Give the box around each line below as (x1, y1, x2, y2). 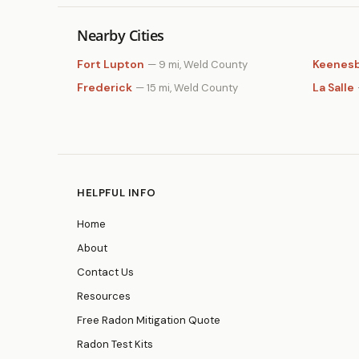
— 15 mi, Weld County (135, 81, 238, 95)
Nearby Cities (77, 26, 164, 45)
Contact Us (77, 265, 134, 279)
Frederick (77, 80, 132, 95)
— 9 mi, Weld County (147, 58, 248, 71)
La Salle (313, 80, 354, 95)
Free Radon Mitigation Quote (77, 313, 220, 327)
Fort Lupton (77, 57, 144, 71)
